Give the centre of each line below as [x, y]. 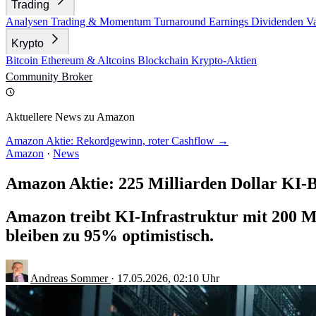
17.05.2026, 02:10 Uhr [168, 278]
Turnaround [181, 22]
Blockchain [164, 60]
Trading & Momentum [102, 22]
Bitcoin [23, 60]
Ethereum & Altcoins [89, 60]
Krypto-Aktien [224, 60]
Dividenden [279, 22]
